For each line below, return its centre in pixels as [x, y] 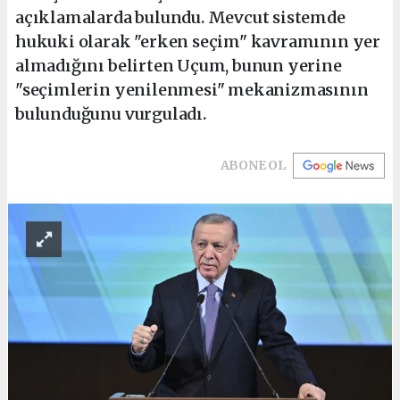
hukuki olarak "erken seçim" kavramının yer [198, 41]
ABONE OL [253, 165]
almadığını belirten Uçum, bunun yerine [179, 65]
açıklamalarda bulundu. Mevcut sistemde [180, 17]
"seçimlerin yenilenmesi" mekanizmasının [192, 89]
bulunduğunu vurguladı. [111, 113]
